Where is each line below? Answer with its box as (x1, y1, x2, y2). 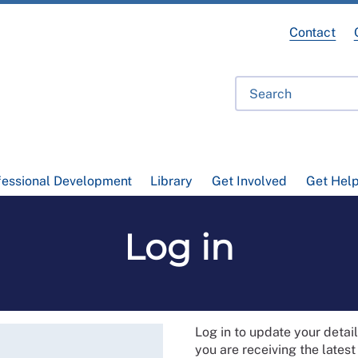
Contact (289, 25, 336, 40)
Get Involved (211, 173, 287, 189)
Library (150, 173, 193, 189)
